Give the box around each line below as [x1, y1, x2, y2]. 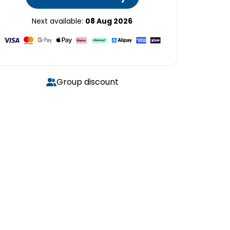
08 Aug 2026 [85, 16, 132, 26]
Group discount [56, 76, 119, 88]
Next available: [32, 16, 85, 26]
